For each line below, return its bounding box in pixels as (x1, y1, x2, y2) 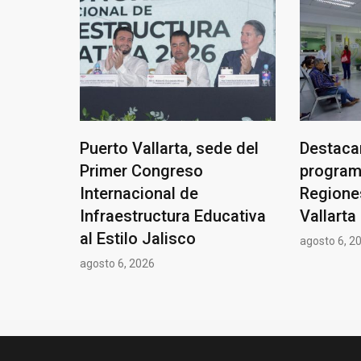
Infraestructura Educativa (80, 205, 266, 226)
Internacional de (80, 183, 198, 203)
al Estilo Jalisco (80, 228, 196, 248)
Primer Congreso (80, 160, 203, 180)
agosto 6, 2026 (80, 256, 155, 270)
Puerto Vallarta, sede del (80, 138, 259, 158)
